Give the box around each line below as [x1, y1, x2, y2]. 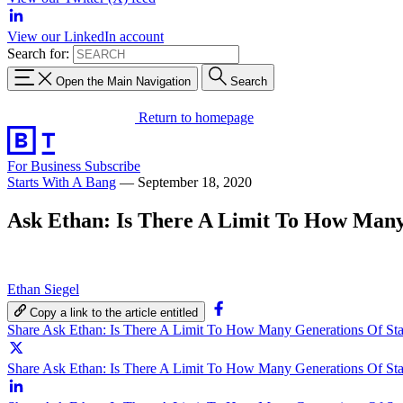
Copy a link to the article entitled [30, 305, 199, 319]
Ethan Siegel [7, 281, 79, 297]
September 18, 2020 [138, 174, 252, 190]
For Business [7, 157, 85, 174]
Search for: [7, 46, 69, 61]
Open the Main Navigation [56, 74, 191, 88]
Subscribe [85, 157, 140, 174]
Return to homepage [139, 109, 254, 125]
